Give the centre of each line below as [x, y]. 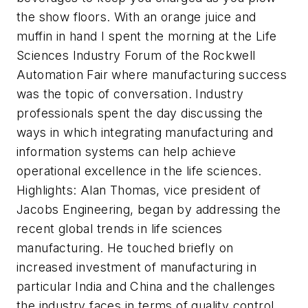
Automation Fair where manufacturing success [152, 75]
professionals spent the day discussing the [140, 113]
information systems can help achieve [126, 152]
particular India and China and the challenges [146, 286]
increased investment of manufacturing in [136, 267]
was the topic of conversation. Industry [130, 94]
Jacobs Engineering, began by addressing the [149, 209]
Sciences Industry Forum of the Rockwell [136, 55]
